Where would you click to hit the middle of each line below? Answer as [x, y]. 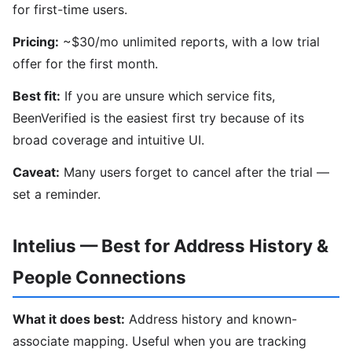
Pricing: [36, 42]
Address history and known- [211, 319]
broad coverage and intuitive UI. [108, 139]
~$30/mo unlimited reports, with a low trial [189, 42]
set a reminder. [57, 194]
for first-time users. [70, 10]
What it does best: [69, 319]
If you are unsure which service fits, [168, 95]
